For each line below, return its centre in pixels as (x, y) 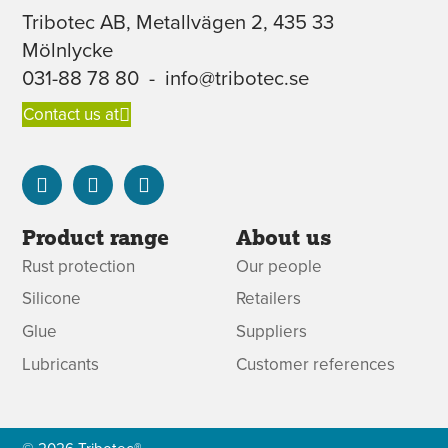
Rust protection (79, 265)
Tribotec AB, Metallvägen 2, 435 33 (178, 21)
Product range (96, 236)
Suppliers (272, 331)
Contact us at (71, 114)
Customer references (316, 363)
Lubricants (61, 363)
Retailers (269, 298)
